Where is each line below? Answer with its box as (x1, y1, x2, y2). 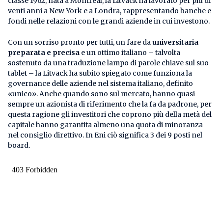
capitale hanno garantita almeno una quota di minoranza (8, 120, 203, 129)
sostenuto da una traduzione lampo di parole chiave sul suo (8, 58, 209, 67)
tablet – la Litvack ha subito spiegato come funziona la (8, 68, 192, 78)
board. (8, 140, 30, 150)
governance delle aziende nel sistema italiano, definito (8, 79, 193, 88)
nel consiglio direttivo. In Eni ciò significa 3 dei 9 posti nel (8, 130, 202, 139)
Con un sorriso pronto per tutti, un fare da (8, 37, 152, 47)
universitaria (152, 37, 198, 47)
